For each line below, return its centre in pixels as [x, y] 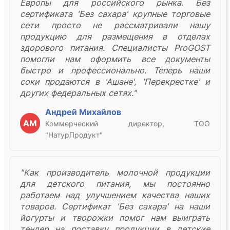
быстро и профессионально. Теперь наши [115, 71]
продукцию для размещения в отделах [115, 37]
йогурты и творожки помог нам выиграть [115, 218]
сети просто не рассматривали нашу [115, 25]
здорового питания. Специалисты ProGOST [115, 48]
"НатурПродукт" [74, 135]
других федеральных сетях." [78, 93]
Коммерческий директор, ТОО [128, 124]
